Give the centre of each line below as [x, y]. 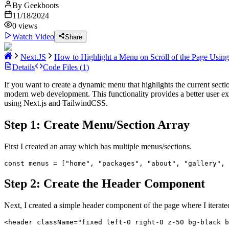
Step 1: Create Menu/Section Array [97, 124]
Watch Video [33, 36]
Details [24, 67]
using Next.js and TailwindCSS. [56, 103]
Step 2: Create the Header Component [105, 184]
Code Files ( [63, 67]
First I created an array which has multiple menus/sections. [98, 146]
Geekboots [41, 6]
